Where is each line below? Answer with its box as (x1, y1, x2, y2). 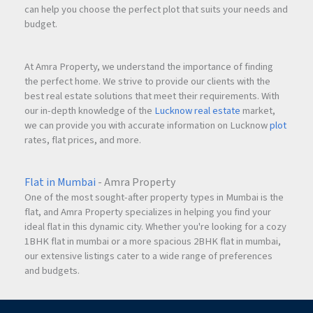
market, (240, 103, 275, 118)
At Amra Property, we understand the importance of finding (24, 59, 273, 74)
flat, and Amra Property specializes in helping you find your (24, 204, 271, 219)
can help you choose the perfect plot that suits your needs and (24, 1, 288, 17)
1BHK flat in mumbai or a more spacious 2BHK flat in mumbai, (24, 233, 281, 249)
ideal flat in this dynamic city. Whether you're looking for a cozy (24, 219, 286, 234)
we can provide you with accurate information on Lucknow (24, 117, 270, 133)
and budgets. (24, 263, 80, 278)
